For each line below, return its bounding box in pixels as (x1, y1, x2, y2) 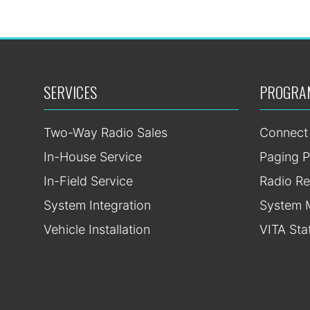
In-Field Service (44, 174, 133, 189)
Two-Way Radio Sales (44, 125, 167, 140)
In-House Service (44, 149, 142, 165)
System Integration (44, 198, 151, 213)
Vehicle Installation (44, 222, 150, 237)
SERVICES (44, 81, 97, 104)
